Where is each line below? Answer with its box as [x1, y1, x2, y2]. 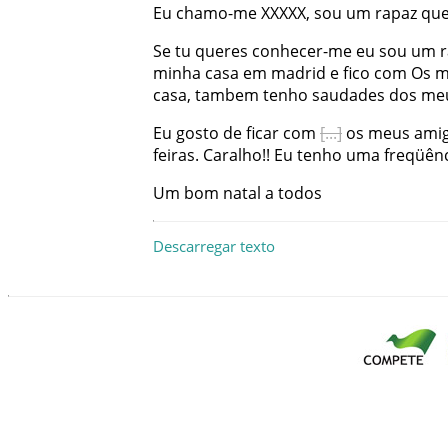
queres [195, 39, 248, 62]
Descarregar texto [153, 236, 275, 257]
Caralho [203, 143, 262, 166]
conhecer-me [252, 39, 352, 62]
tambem [195, 83, 259, 106]
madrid [271, 61, 326, 84]
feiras [153, 143, 195, 166]
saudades [312, 83, 385, 106]
